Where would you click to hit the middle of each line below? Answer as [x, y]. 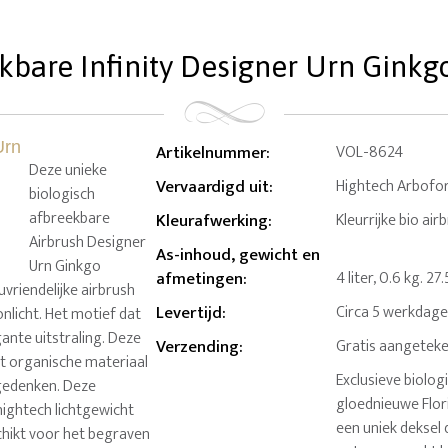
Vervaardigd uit [213, 187]
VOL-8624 [370, 153]
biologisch [62, 194]
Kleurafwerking [212, 221]
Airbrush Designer [87, 242]
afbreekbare [69, 218]
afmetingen [200, 279]
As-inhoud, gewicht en [238, 255]
